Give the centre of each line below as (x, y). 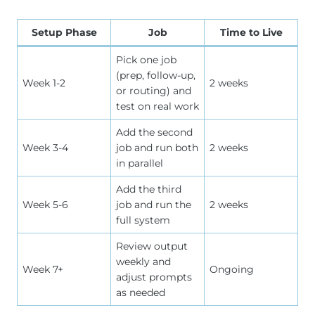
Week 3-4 (45, 147)
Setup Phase (64, 32)
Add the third (149, 189)
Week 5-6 (45, 204)
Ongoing (232, 269)
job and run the (154, 204)
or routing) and (154, 90)
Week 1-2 (44, 83)
